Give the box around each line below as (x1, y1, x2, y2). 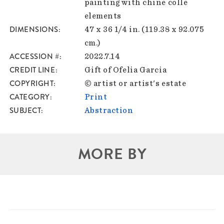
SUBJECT (9, 105, 41, 116)
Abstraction (84, 106, 133, 115)
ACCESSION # (9, 51, 59, 62)
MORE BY (77, 143, 146, 165)
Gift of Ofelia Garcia (84, 66, 167, 74)
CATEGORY (9, 91, 50, 103)
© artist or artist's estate (84, 79, 186, 88)
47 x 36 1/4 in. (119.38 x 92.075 (84, 25, 204, 34)
